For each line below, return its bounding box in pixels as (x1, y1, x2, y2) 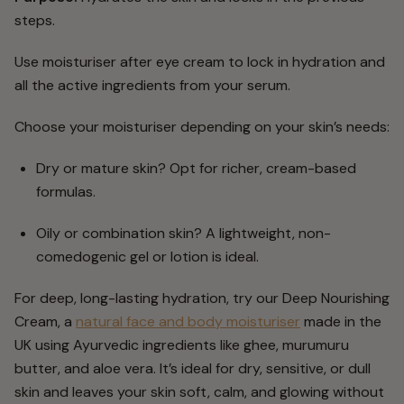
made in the (300, 312, 381, 331)
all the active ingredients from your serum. (14, 76, 290, 95)
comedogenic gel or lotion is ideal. (36, 247, 259, 266)
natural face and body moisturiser (76, 312, 300, 331)
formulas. (36, 182, 96, 201)
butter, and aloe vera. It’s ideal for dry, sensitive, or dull (14, 359, 371, 378)
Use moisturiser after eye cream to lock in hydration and (14, 52, 385, 71)
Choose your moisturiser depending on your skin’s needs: (14, 117, 390, 136)
